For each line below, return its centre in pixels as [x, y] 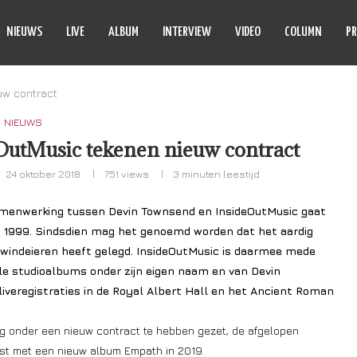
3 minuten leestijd [217, 174]
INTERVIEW [187, 32]
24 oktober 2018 [43, 174]
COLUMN [303, 32]
